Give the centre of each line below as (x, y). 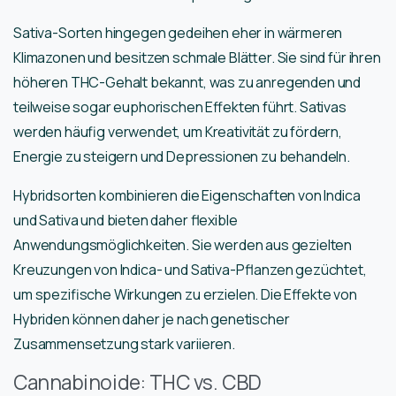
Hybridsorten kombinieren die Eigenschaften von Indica (187, 196)
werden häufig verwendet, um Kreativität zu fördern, (178, 132)
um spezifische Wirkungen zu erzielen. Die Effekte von (185, 295)
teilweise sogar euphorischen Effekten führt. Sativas (180, 107)
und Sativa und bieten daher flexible (126, 221)
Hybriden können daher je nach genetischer (152, 320)
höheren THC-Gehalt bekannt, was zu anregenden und (187, 83)
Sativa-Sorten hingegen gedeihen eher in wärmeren (178, 33)
